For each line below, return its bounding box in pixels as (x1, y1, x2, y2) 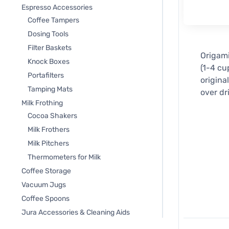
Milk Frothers (28, 125, 70, 134)
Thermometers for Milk (28, 153, 101, 162)
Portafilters (28, 71, 64, 80)
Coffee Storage (21, 167, 71, 175)
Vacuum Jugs (21, 180, 66, 189)
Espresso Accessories (21, 3, 93, 12)
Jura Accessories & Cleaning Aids (21, 208, 130, 217)
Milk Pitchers (28, 139, 69, 148)
